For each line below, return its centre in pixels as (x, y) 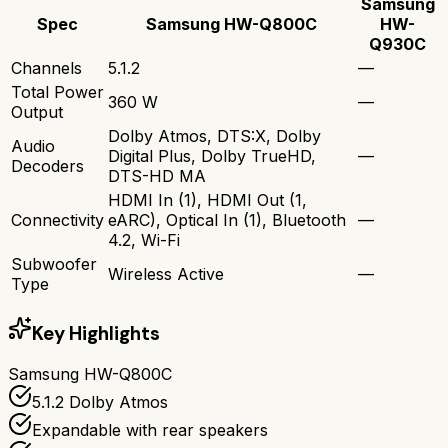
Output (37, 111)
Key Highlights (96, 333)
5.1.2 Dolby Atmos (100, 402)
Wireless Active (166, 273)
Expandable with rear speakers (150, 430)
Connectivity (57, 219)
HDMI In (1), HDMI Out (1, (207, 199)
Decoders (47, 165)
